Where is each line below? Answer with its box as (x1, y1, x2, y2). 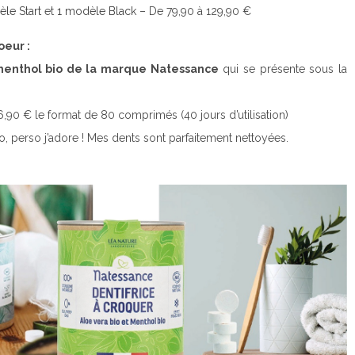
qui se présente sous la (218, 62, 348, 75)
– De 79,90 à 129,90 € (136, 4, 251, 17)
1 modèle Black (54, 4, 136, 17)
